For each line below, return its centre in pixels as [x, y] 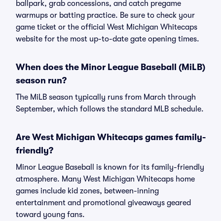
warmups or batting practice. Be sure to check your [105, 15]
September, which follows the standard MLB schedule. [110, 109]
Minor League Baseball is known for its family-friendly [110, 167]
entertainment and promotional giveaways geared [103, 203]
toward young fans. [50, 215]
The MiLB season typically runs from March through [106, 97]
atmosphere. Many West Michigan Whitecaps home [105, 179]
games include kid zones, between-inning [87, 191]
